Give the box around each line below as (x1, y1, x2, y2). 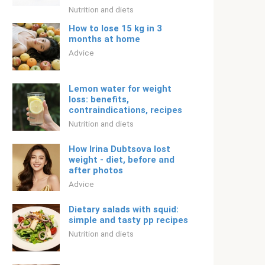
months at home (69, 34, 140, 44)
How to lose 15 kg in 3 (69, 23, 162, 34)
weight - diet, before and (69, 154, 174, 165)
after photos (69, 165, 123, 176)
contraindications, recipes (69, 105, 182, 115)
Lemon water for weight (69, 83, 172, 94)
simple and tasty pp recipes (69, 215, 188, 225)
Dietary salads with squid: (69, 204, 179, 215)
